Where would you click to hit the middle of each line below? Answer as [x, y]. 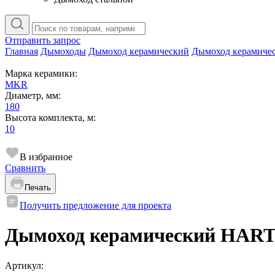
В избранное [46, 157]
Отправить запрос [43, 40]
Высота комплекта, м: [50, 118]
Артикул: [25, 265]
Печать [38, 188]
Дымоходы [63, 51]
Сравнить [25, 168]
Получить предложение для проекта [95, 205]
